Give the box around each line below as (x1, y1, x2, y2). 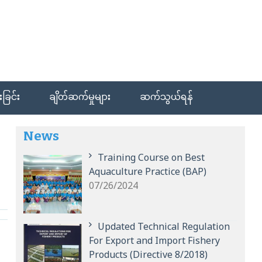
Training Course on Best (98, 149, 205, 169)
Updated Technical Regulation (98, 217, 230, 238)
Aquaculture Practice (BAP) (89, 163, 207, 183)
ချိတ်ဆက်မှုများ (49, 88, 111, 108)
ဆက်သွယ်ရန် (140, 88, 194, 108)
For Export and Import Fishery (89, 231, 220, 252)
